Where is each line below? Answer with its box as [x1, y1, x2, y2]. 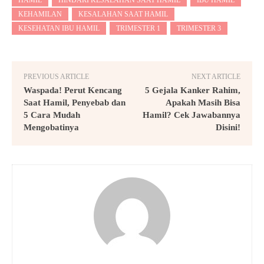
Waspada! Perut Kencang [24, 85, 122, 95]
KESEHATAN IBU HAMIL [18, 24, 100, 32]
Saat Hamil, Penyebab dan [24, 97, 126, 107]
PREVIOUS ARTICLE [24, 72, 89, 81]
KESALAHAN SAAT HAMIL [78, 9, 168, 18]
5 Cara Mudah [24, 110, 80, 120]
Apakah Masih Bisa [165, 97, 240, 107]
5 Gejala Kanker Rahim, [144, 85, 240, 95]
